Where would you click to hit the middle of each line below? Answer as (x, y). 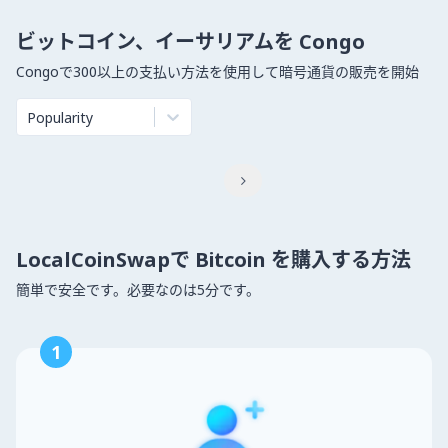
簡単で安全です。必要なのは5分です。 (138, 289)
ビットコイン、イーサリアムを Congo (190, 41)
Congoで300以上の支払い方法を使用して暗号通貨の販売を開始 (217, 71)
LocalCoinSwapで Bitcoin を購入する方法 (213, 259)
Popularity (60, 117)
